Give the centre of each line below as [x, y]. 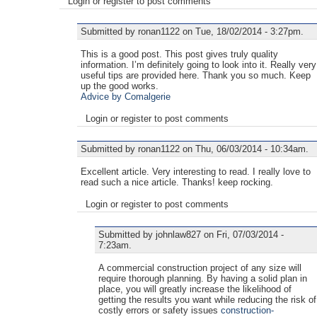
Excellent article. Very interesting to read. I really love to [196, 171]
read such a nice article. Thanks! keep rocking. [177, 182]
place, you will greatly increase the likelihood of [195, 289]
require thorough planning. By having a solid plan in [203, 278]
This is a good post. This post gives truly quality [179, 54]
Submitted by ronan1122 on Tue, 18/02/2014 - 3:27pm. [192, 31]
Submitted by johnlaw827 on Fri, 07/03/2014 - [191, 234]
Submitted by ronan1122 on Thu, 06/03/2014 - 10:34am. [195, 149]
